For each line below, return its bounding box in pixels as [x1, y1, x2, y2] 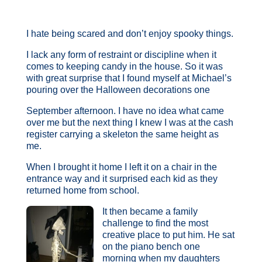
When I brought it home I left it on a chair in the [26, 161, 217, 172]
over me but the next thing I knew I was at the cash [26, 117, 233, 127]
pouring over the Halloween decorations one [26, 84, 210, 95]
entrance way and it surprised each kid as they [26, 173, 218, 184]
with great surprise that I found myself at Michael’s [26, 73, 232, 83]
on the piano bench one [102, 241, 200, 251]
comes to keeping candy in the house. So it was [26, 61, 223, 71]
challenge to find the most [102, 218, 208, 228]
